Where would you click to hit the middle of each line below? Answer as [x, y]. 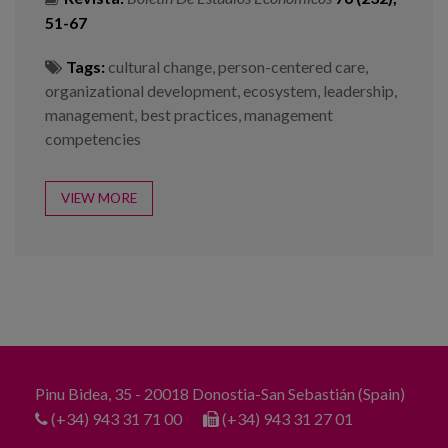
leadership [358, 90]
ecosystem [280, 90]
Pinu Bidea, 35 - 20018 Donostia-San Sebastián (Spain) [220, 393]
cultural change [160, 66]
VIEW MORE [99, 197]
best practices [189, 114]
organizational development [141, 90]
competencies [93, 138]
